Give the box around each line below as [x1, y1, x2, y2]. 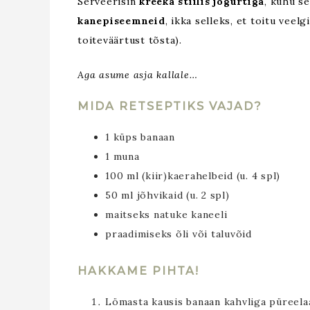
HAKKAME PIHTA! [77, 264, 199, 277]
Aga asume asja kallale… [77, 68, 198, 81]
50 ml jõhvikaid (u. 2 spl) [105, 188, 230, 201]
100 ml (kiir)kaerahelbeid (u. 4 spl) [105, 169, 280, 182]
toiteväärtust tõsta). [77, 33, 182, 46]
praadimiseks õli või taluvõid [105, 227, 252, 240]
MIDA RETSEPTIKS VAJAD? [77, 99, 262, 113]
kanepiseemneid [77, 14, 165, 27]
